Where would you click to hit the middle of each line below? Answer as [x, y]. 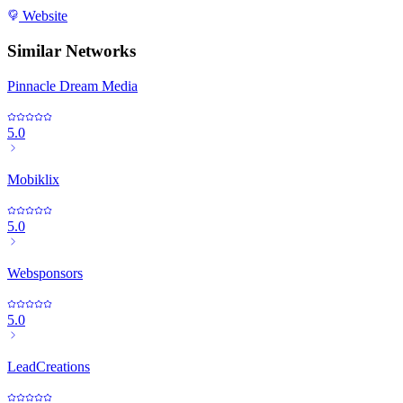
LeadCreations [49, 366]
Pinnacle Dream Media [72, 85]
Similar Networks [72, 50]
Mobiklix [33, 179]
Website [43, 16]
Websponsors [45, 273]
